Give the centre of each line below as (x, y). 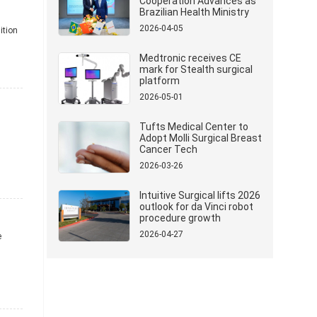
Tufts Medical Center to (194, 127)
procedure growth (180, 218)
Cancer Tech (168, 149)
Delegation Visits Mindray (197, 23)
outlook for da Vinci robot (196, 207)
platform (160, 81)
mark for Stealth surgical (196, 69)
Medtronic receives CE (190, 58)
